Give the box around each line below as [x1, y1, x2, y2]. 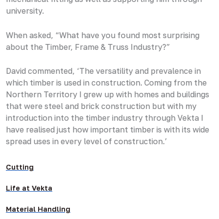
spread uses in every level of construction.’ [6, 136, 167, 147]
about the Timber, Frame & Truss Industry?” [6, 42, 170, 52]
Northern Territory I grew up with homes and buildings [6, 89, 209, 100]
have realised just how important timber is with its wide [6, 125, 209, 135]
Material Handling [6, 205, 70, 214]
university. [6, 6, 44, 16]
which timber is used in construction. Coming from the [6, 78, 207, 88]
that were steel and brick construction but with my [6, 101, 197, 111]
